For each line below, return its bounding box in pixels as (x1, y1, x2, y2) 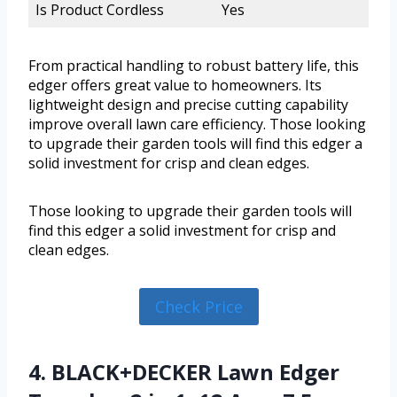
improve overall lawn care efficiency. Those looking (28, 114, 366, 135)
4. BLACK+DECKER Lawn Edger (28, 357, 339, 387)
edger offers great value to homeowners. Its (28, 75, 322, 96)
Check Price (154, 296, 243, 318)
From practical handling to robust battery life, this (28, 56, 359, 76)
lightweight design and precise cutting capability (28, 95, 348, 115)
